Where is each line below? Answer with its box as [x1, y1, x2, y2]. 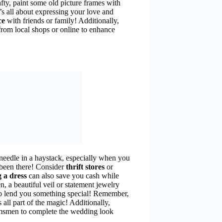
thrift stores [66, 163, 105, 171]
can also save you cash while [27, 171, 119, 180]
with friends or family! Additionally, [5, 16, 119, 25]
